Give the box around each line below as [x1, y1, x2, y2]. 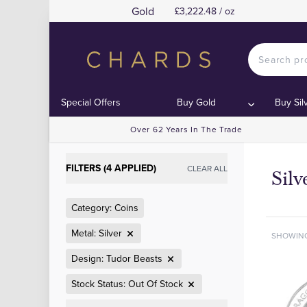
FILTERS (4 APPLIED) [66, 161, 156, 175]
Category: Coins [71, 201, 138, 214]
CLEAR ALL [187, 162, 228, 174]
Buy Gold [177, 95, 217, 109]
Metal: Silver [71, 226, 122, 240]
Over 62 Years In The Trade [130, 123, 243, 135]
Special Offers [61, 95, 121, 109]
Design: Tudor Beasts [71, 251, 162, 265]
